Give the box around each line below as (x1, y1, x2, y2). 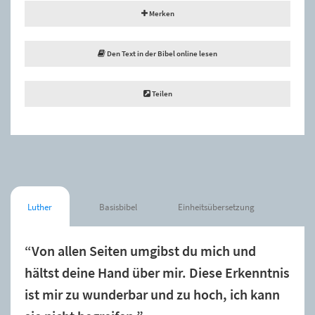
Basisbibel (99, 200, 138, 213)
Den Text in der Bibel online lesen (105, 48, 217, 58)
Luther (27, 200, 53, 213)
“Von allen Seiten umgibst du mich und (25, 242, 256, 259)
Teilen (150, 88, 172, 98)
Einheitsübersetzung (178, 200, 255, 213)
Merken (147, 8, 174, 18)
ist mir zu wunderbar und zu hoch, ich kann (25, 285, 280, 303)
